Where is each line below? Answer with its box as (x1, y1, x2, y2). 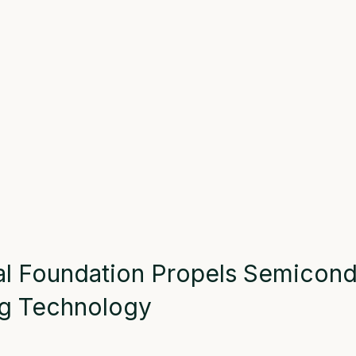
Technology (12, 292, 152, 321)
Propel (151, 259, 225, 288)
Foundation (18, 259, 151, 288)
